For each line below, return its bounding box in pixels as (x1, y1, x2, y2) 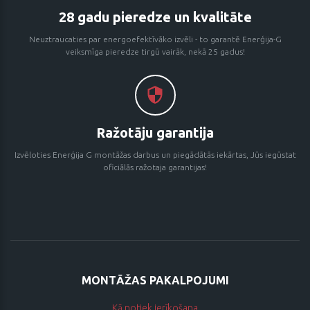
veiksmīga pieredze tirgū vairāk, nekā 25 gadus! (65, 46, 245, 56)
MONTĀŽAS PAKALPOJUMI (81, 273, 229, 286)
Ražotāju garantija (96, 124, 214, 140)
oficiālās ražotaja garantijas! (103, 162, 207, 172)
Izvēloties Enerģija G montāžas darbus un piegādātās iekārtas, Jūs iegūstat (14, 149, 296, 159)
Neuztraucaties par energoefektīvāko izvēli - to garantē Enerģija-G (28, 34, 282, 44)
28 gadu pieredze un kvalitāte (58, 8, 252, 25)
